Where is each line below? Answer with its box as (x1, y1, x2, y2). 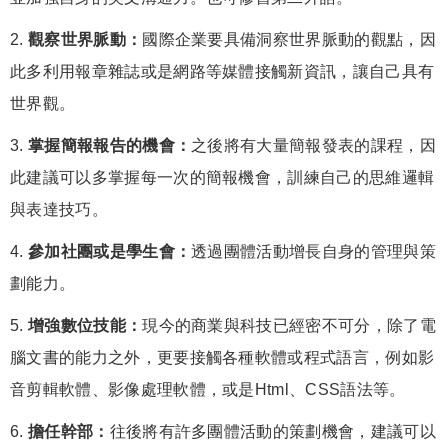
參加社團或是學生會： (27, 243, 192, 261)
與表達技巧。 (10, 201, 108, 219)
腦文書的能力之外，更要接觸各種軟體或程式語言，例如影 (10, 349, 435, 367)
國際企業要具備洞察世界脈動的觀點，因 (142, 31, 436, 49)
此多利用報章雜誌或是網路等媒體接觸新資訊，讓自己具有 (10, 63, 435, 81)
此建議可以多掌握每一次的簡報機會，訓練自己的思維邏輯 (10, 169, 435, 187)
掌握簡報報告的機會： (27, 137, 192, 155)
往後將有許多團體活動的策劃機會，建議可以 (109, 423, 436, 441)
